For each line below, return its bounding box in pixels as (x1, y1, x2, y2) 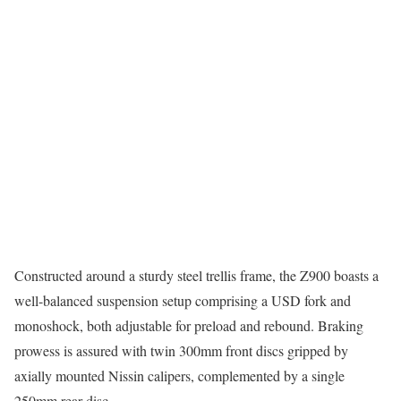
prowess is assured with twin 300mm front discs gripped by (14, 341, 348, 361)
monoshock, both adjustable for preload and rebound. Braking (14, 316, 363, 336)
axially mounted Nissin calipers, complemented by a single (14, 366, 345, 386)
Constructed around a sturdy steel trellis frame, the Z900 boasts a (14, 266, 379, 286)
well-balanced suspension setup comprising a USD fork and (14, 291, 351, 311)
